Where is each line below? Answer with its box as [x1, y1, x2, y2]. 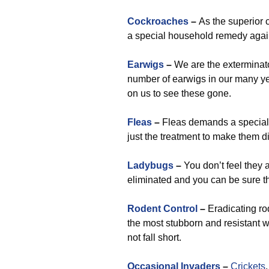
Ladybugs [127, 160, 174, 171]
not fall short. [127, 232, 181, 243]
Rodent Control [127, 204, 198, 214]
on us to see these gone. [127, 88, 231, 98]
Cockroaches [127, 16, 189, 26]
